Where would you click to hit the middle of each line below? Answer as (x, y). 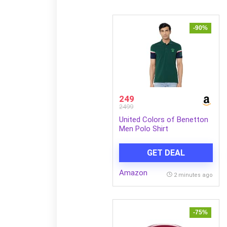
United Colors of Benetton (164, 119)
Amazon (134, 173)
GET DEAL (166, 153)
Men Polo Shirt (144, 128)
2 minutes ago (194, 175)
